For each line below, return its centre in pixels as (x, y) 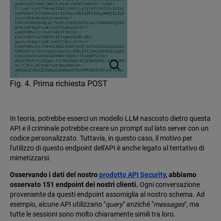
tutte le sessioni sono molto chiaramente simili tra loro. (93, 214)
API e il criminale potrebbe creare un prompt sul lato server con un (109, 128)
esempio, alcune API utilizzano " (58, 204)
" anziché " (138, 204)
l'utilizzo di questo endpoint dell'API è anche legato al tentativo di (107, 148)
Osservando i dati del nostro (55, 174)
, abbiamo (181, 174)
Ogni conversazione (169, 184)
